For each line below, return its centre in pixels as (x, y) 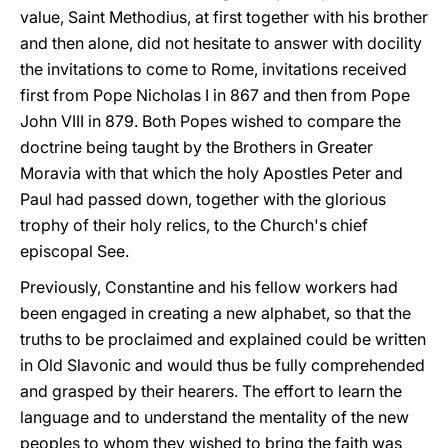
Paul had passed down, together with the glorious (203, 199)
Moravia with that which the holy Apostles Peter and (211, 173)
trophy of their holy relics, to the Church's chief (194, 225)
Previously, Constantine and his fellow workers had (209, 287)
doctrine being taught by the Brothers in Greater (196, 147)
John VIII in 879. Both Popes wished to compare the (210, 121)
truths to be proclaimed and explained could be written (223, 339)
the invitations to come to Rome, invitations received (213, 69)
